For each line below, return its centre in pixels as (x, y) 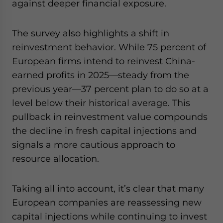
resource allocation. (56, 159)
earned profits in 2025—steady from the (101, 75)
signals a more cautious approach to (94, 145)
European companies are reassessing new (107, 202)
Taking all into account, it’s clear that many (108, 188)
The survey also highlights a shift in (91, 33)
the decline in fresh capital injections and (104, 131)
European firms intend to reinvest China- (104, 61)
